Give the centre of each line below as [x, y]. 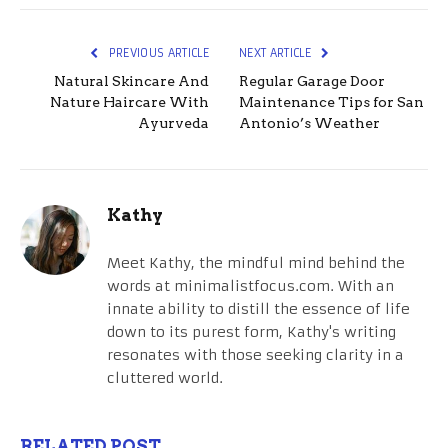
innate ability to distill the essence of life [258, 309]
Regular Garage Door [312, 81]
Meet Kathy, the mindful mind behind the [256, 263]
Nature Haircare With [129, 102]
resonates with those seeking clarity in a [255, 355]
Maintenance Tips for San [331, 102]
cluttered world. [165, 378]
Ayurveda [173, 123]
